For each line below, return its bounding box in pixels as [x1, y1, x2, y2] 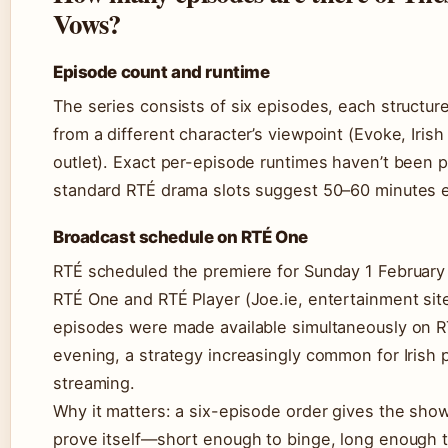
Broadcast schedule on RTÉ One [53, 227, 308, 248]
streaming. [53, 373, 136, 394]
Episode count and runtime [53, 62, 270, 83]
